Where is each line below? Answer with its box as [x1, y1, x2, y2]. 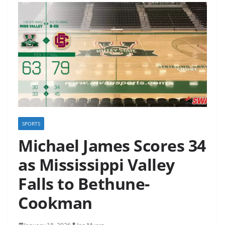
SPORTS [22, 120, 40, 127]
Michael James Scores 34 [18, 134, 206, 156]
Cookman [18, 191, 92, 213]
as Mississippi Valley [18, 153, 175, 175]
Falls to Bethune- [18, 172, 150, 194]
